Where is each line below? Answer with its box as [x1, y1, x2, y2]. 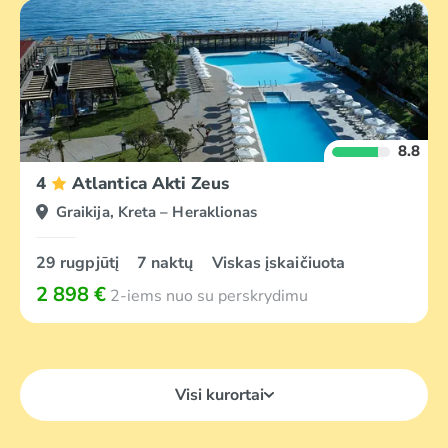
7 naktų [136, 252, 198, 274]
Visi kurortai [174, 384, 264, 406]
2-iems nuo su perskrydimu [106, 285, 308, 307]
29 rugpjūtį [36, 252, 123, 274]
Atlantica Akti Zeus [72, 172, 229, 195]
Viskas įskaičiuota [211, 252, 346, 274]
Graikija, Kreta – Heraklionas [56, 202, 258, 222]
